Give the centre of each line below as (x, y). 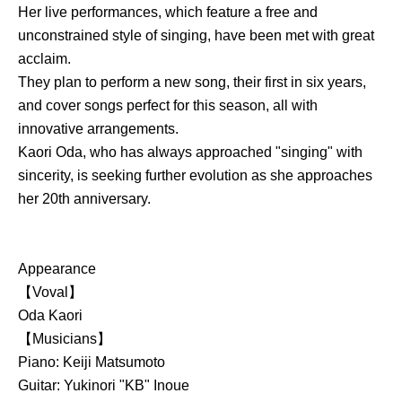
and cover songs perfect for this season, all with (168, 105)
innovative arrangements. (98, 129)
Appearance (57, 269)
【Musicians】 (65, 339)
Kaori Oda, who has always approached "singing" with (190, 152)
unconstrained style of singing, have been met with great (196, 35)
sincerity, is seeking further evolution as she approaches (195, 175)
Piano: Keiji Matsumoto (92, 362)
